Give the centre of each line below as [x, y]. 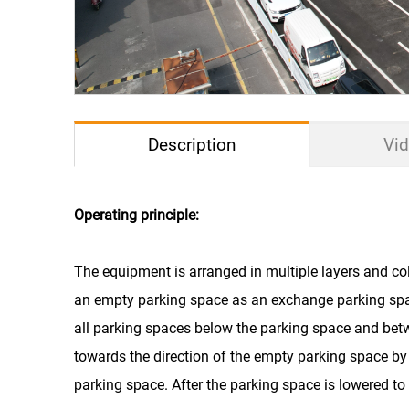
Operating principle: [136, 215]
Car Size [212, 301]
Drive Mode [212, 246]
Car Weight [213, 356]
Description [191, 146]
